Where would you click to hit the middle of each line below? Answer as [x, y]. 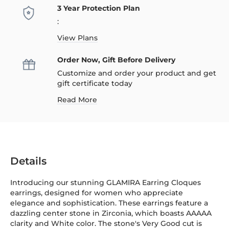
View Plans [77, 38]
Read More [77, 100]
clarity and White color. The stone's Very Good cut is [106, 223]
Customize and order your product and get [137, 73]
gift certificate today [95, 83]
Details [28, 161]
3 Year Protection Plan [99, 8]
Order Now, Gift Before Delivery [116, 60]
